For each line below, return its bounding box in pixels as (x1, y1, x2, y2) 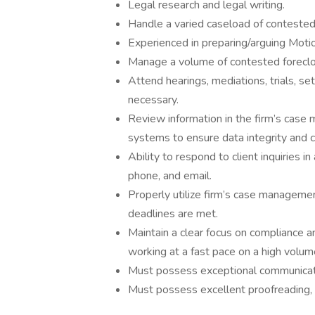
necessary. (128, 92, 179, 108)
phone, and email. (128, 168, 212, 184)
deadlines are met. (128, 206, 218, 221)
